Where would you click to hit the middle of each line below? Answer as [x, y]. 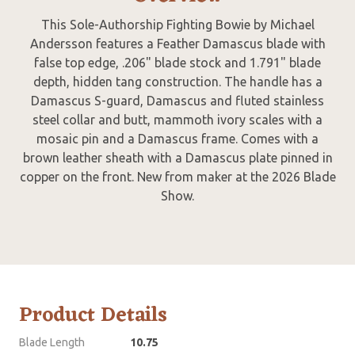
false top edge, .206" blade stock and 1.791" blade [177, 62]
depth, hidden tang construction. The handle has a [177, 81]
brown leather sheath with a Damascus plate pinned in [177, 157]
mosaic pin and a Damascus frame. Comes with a [177, 138]
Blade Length [52, 342]
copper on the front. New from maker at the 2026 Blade [177, 176]
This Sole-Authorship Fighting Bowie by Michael [177, 24]
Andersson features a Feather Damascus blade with [177, 43]
